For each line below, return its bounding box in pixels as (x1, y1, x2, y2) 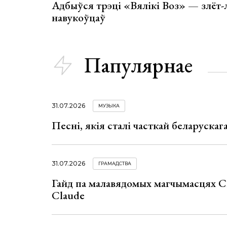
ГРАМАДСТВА (98, 161, 131, 167)
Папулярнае (84, 51, 193, 79)
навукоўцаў (52, 10, 105, 25)
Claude (52, 188, 85, 203)
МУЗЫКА (98, 102, 120, 108)
